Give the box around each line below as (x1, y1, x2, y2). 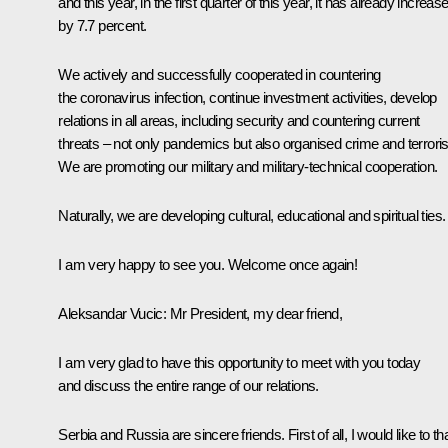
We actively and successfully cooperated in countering (58, 65, 381, 83)
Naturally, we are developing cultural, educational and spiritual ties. (58, 206, 446, 224)
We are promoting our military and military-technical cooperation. (58, 157, 438, 175)
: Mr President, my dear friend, (162, 304, 343, 322)
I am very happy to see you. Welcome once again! (58, 255, 358, 273)
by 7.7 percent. (58, 16, 147, 34)
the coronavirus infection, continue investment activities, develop (58, 88, 437, 106)
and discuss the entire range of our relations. (58, 376, 319, 394)
